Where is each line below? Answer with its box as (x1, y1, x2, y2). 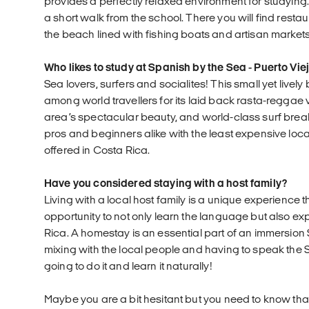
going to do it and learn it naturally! (44, 259, 212, 272)
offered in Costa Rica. (44, 143, 150, 156)
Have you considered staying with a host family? (44, 177, 288, 189)
